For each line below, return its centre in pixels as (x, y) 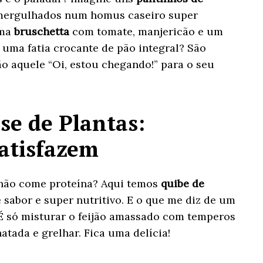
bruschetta (41, 31)
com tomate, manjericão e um (146, 31)
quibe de (182, 183)
